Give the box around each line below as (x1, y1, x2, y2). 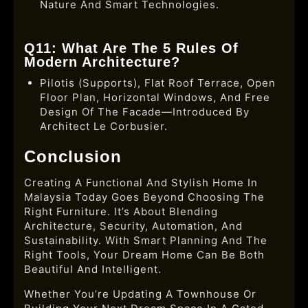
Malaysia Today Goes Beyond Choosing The (24, 190, 265, 203)
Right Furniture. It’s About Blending (24, 205, 218, 218)
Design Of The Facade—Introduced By (39, 104, 250, 118)
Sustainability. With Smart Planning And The (24, 234, 267, 247)
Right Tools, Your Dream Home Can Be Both (24, 248, 265, 261)
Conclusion (24, 147, 122, 166)
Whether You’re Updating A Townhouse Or (24, 287, 256, 300)
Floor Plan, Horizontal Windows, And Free (39, 90, 270, 104)
